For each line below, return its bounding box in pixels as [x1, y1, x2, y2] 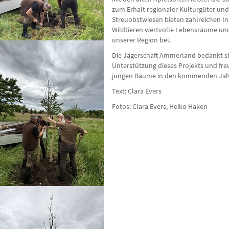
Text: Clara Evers [112, 86, 162, 96]
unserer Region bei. [112, 35, 170, 44]
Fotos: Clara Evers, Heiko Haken [112, 102, 208, 111]
